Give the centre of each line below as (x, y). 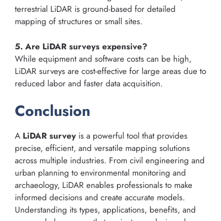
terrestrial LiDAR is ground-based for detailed (95, 9)
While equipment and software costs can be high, (103, 58)
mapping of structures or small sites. (79, 21)
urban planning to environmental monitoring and (100, 173)
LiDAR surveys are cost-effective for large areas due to (110, 71)
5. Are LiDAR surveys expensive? (81, 46)
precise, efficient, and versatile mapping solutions (102, 148)
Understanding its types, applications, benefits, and (105, 210)
